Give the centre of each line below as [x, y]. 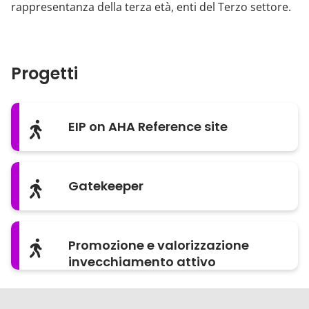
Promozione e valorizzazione [159, 245]
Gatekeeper [106, 186]
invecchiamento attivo [142, 262]
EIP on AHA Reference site [148, 127]
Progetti [44, 73]
